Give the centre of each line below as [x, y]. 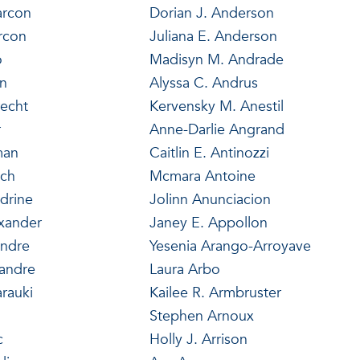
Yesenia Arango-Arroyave [230, 246]
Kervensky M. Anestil [216, 106]
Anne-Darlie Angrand [217, 129]
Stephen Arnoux [201, 316]
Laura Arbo [184, 269]
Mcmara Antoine [202, 176]
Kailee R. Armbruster [215, 292]
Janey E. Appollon [208, 223]
